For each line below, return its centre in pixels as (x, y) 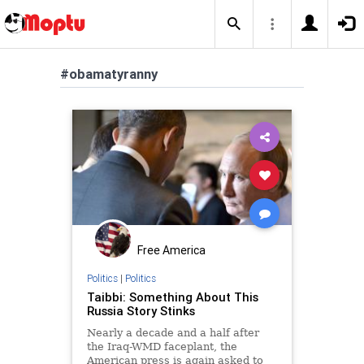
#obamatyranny (109, 74)
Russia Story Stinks (141, 310)
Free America (171, 250)
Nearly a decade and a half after (173, 332)
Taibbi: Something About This (172, 297)
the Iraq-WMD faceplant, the (162, 346)
